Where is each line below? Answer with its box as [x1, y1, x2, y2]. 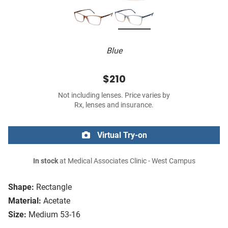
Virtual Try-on [95, 130, 147, 140]
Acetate [43, 196, 70, 206]
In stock [33, 157, 58, 166]
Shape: [8, 182, 34, 192]
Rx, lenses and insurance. [74, 101, 154, 110]
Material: [8, 196, 41, 206]
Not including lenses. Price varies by [58, 91, 170, 100]
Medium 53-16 [28, 210, 80, 220]
